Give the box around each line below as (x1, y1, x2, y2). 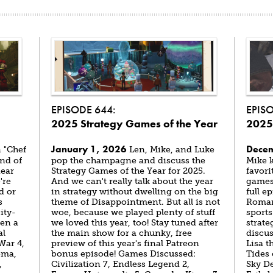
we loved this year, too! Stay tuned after (51, 218, 218, 228)
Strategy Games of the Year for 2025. (51, 166, 205, 176)
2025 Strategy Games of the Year (51, 116, 218, 130)
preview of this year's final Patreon (51, 238, 199, 249)
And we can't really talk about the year (51, 176, 213, 186)
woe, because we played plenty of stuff (51, 207, 215, 218)
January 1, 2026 (51, 143, 127, 155)
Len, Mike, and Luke (127, 144, 214, 155)
